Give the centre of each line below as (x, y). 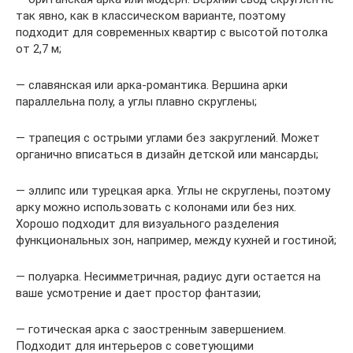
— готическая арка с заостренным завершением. (151, 329)
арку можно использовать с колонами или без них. (156, 207)
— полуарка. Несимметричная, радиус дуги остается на (168, 276)
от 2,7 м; (39, 48)
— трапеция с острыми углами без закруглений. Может (168, 137)
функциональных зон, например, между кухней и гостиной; (176, 240)
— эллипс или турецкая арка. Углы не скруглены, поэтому (173, 190)
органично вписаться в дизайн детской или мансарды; (167, 154)
